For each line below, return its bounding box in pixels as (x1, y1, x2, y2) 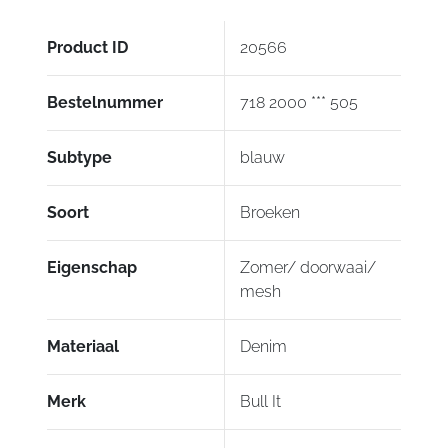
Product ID (46, 37, 128, 57)
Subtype (46, 147, 112, 167)
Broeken (240, 202, 300, 222)
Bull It (240, 391, 281, 411)
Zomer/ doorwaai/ (240, 257, 376, 277)
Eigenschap (46, 257, 137, 277)
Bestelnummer (46, 92, 163, 112)
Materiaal (46, 336, 119, 356)
